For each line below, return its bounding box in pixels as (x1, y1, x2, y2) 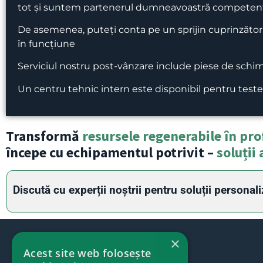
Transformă (6, 127, 82, 146)
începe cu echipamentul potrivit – (6, 143, 217, 162)
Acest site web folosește (23, 246, 151, 260)
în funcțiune (18, 38, 75, 50)
